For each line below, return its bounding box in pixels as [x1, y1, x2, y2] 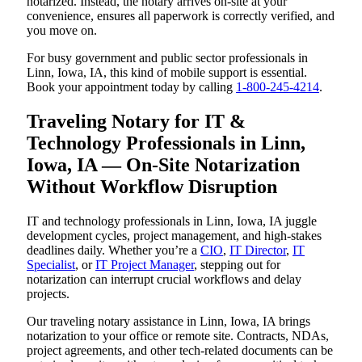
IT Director [229, 243, 286, 258]
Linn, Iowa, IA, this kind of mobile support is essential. [27, 65, 307, 80]
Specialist [27, 258, 75, 272]
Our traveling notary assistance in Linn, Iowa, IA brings [27, 314, 310, 329]
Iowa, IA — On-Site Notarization [27, 154, 300, 176]
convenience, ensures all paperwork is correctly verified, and [27, 9, 335, 23]
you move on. [27, 23, 97, 38]
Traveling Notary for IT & [27, 111, 246, 133]
